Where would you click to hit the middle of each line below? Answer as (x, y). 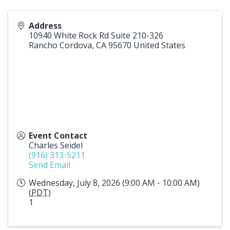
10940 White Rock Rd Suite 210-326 (96, 35)
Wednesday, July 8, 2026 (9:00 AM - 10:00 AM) (114, 183)
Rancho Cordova (60, 45)
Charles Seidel (56, 145)
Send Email (50, 165)
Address (45, 25)
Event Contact (58, 135)
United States (159, 45)
